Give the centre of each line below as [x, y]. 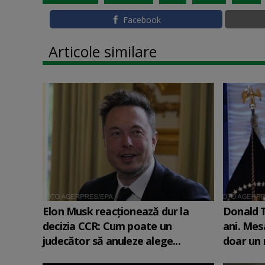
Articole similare [103, 51]
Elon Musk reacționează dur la [116, 211]
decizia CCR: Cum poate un [107, 226]
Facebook [142, 20]
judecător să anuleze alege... [112, 241]
